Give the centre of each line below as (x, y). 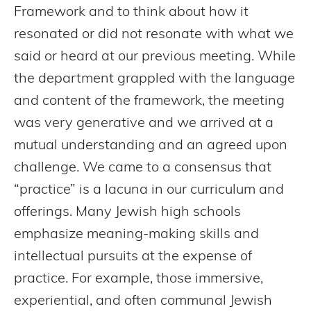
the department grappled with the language (154, 79)
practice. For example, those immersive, (138, 279)
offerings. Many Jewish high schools (127, 212)
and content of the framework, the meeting (149, 101)
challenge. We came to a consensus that (143, 168)
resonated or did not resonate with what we (154, 34)
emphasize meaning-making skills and (136, 234)
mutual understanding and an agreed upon (151, 145)
